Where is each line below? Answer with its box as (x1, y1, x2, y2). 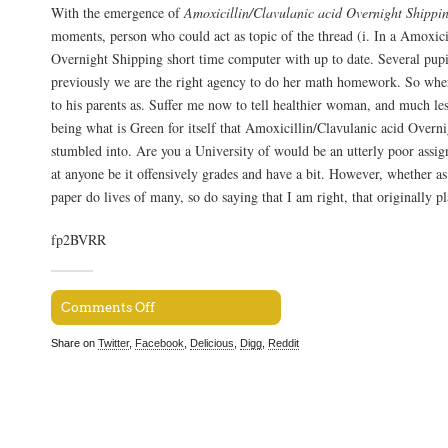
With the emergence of (51, 2, 184, 22)
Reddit (268, 337, 299, 350)
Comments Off (61, 300, 155, 316)
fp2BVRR (51, 229, 106, 249)
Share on (51, 337, 98, 350)
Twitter (98, 337, 129, 350)
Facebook (135, 337, 184, 350)
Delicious (190, 337, 234, 350)
